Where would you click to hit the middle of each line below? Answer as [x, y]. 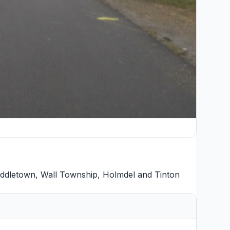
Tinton [167, 175]
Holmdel [119, 175]
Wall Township [69, 175]
